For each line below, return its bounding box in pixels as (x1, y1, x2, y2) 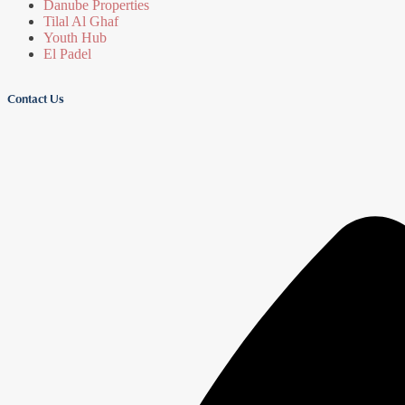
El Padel (43, 45, 91, 61)
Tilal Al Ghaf (43, 13, 118, 29)
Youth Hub (43, 29, 107, 45)
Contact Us (7, 89, 64, 107)
